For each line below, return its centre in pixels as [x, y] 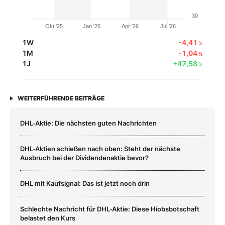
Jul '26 [168, 26]
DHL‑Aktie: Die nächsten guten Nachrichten [88, 123]
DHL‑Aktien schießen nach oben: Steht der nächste [100, 148]
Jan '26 [91, 26]
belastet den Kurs [48, 218]
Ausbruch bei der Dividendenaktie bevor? [84, 157]
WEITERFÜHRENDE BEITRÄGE [61, 98]
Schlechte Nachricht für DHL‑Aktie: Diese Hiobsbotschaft [110, 209]
